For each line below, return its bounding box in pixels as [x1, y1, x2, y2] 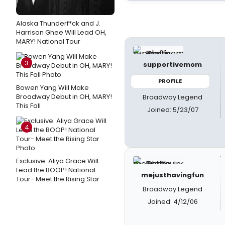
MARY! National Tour [16, 37, 80, 46]
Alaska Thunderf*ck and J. [16, 19, 100, 28]
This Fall [16, 101, 41, 110]
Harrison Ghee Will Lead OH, [16, 28, 106, 37]
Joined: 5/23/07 [147, 104, 198, 115]
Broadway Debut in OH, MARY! [16, 92, 112, 101]
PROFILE [158, 77, 182, 85]
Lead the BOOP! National [16, 165, 95, 175]
